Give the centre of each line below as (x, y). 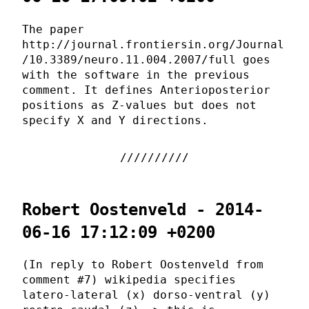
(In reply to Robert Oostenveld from (143, 265)
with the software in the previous (136, 74)
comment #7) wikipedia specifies (129, 280)
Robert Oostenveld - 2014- (143, 209)
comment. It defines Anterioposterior (146, 90)
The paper (53, 29)
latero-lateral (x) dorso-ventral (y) (146, 295)
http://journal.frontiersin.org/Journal (153, 44)
